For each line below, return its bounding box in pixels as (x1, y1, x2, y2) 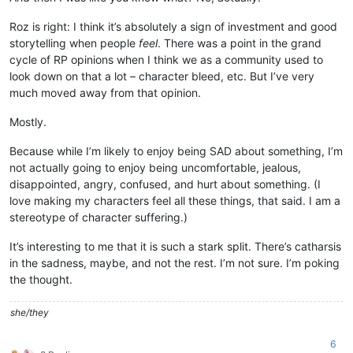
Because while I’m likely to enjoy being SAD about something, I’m (9, 143, 343, 158)
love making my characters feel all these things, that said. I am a (9, 193, 340, 207)
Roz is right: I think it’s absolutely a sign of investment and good (9, 19, 337, 33)
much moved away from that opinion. (9, 85, 201, 99)
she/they (10, 306, 49, 318)
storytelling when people (9, 35, 139, 50)
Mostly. (9, 114, 46, 128)
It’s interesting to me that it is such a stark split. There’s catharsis (9, 239, 341, 253)
